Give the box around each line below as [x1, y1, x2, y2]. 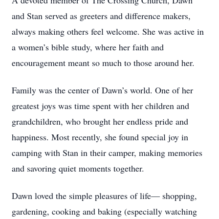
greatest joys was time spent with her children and [12, 100, 189, 111]
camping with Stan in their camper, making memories [12, 147, 202, 158]
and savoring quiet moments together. [12, 162, 144, 174]
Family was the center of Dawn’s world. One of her [12, 84, 193, 96]
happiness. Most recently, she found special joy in [12, 131, 188, 143]
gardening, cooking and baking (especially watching [12, 205, 197, 217]
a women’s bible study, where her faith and [12, 41, 164, 53]
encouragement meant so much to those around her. [12, 57, 195, 68]
